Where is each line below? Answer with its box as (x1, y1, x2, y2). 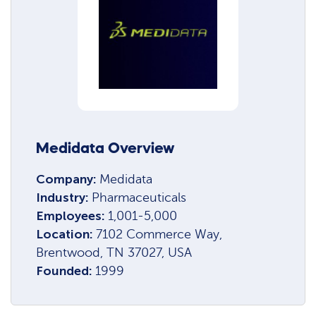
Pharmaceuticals (92, 190, 187, 205)
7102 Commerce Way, (96, 226, 223, 241)
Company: (36, 171, 100, 187)
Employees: (36, 207, 109, 224)
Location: (36, 226, 97, 242)
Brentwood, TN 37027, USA (36, 245, 193, 260)
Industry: (36, 189, 92, 205)
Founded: (36, 262, 96, 279)
